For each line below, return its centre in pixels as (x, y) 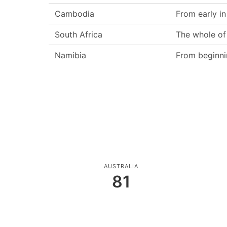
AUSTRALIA (121, 166)
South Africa (79, 34)
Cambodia (74, 13)
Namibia (70, 55)
